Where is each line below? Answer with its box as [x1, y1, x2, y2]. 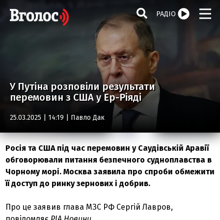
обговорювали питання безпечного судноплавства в [5, 155, 212, 165]
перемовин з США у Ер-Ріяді [10, 91, 141, 103]
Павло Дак [71, 113, 105, 122]
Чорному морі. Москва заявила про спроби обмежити [5, 167, 215, 176]
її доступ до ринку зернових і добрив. [5, 179, 151, 188]
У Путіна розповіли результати [10, 81, 155, 92]
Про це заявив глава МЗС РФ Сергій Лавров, [5, 202, 173, 212]
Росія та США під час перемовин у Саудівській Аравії [5, 143, 209, 153]
